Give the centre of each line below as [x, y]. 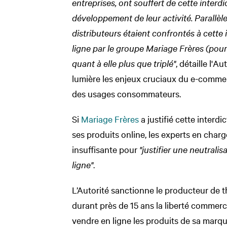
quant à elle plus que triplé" [124, 63]
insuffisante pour [106, 149]
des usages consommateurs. [126, 93]
